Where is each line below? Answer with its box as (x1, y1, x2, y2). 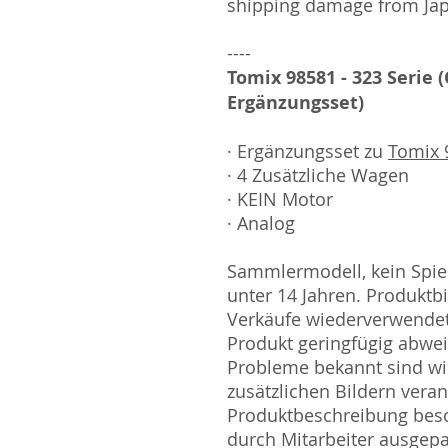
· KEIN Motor (227, 187, 333, 211)
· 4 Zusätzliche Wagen (227, 163, 409, 187)
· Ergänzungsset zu (227, 139, 388, 163)
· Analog (227, 211, 295, 235)
